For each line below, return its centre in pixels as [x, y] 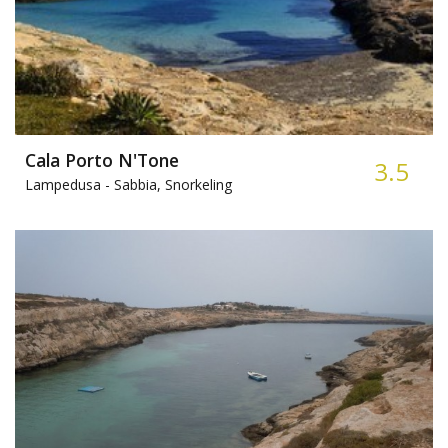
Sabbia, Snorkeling [171, 185]
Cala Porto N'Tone [102, 159]
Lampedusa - [67, 185]
